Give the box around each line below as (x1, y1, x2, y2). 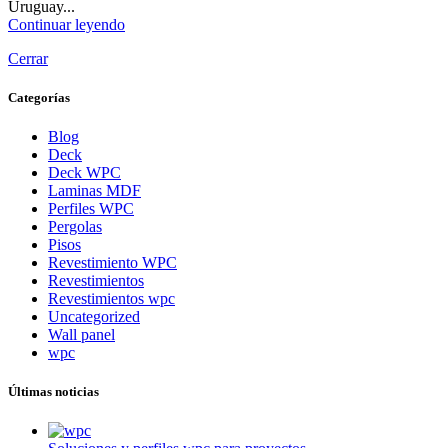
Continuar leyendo (8, 15, 125, 33)
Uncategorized (48, 308, 140, 326)
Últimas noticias (8, 384, 99, 400)
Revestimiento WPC (48, 254, 177, 272)
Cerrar (8, 49, 48, 67)
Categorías (8, 89, 70, 105)
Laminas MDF (48, 182, 141, 200)
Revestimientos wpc (48, 290, 175, 308)
